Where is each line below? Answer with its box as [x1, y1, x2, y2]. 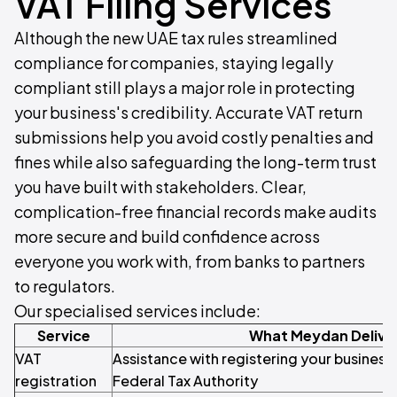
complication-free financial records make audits [14, 201, 377, 222]
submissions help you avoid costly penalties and [14, 127, 374, 148]
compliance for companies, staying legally [14, 52, 333, 74]
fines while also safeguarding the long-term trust [14, 152, 377, 173]
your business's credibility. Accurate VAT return [14, 102, 362, 123]
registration [15, 371, 97, 391]
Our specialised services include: [14, 300, 261, 322]
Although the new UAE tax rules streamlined [14, 27, 338, 49]
